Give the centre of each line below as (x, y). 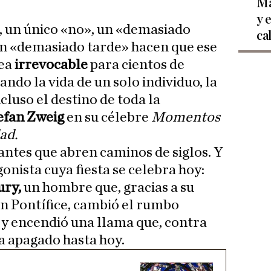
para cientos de (137, 65)
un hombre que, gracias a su (108, 188)
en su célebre (108, 118)
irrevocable (52, 65)
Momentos (186, 118)
